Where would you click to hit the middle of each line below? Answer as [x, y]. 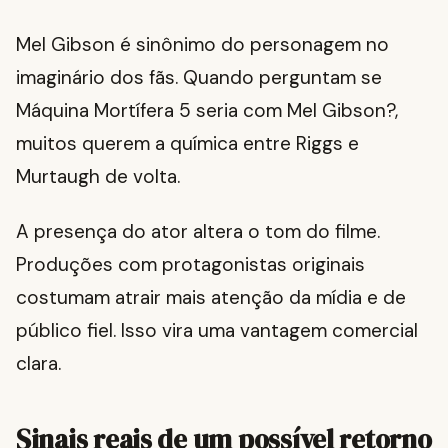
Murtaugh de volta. [98, 177]
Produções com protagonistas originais [190, 265]
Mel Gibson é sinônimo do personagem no [202, 45]
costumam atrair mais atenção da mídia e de [211, 298]
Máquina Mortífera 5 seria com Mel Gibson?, [207, 111]
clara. [38, 364]
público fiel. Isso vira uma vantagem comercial [217, 331]
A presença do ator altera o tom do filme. [198, 232]
